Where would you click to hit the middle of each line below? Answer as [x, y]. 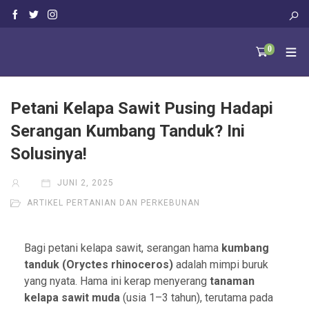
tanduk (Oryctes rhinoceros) [99, 264]
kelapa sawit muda [72, 297]
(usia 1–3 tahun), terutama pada [197, 297]
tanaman [232, 281]
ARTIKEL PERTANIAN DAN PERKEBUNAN [113, 202]
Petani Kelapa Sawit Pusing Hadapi [142, 108]
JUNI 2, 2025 [84, 182]
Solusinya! [49, 154]
